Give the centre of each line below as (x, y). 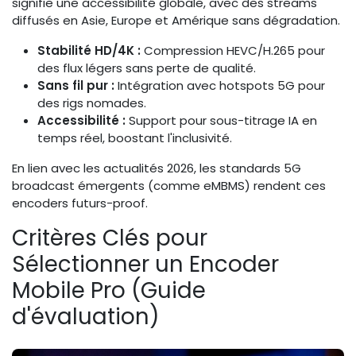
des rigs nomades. (92, 103)
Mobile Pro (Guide (109, 291)
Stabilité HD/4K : (89, 51)
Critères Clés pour (110, 238)
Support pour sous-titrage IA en (221, 121)
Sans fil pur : (76, 86)
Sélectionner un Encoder (145, 265)
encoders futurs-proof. (80, 203)
